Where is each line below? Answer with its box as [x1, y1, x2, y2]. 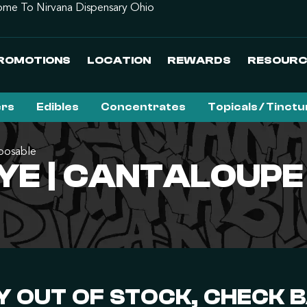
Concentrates [100, 101, 186, 113]
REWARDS [167, 54, 231, 66]
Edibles [36, 101, 79, 113]
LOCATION [87, 54, 151, 66]
